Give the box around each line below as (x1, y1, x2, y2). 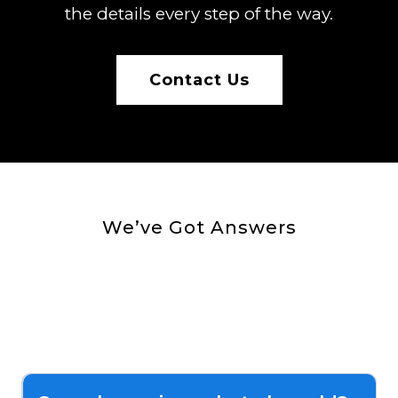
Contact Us (148, 69, 250, 90)
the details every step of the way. (65, 3, 333, 24)
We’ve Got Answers (101, 216, 297, 238)
